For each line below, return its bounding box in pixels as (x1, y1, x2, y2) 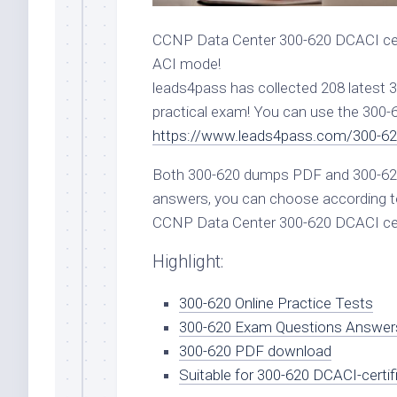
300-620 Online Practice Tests (179, 294, 373, 313)
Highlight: (152, 251, 223, 273)
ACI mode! (152, 55, 221, 74)
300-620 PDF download (179, 342, 331, 361)
